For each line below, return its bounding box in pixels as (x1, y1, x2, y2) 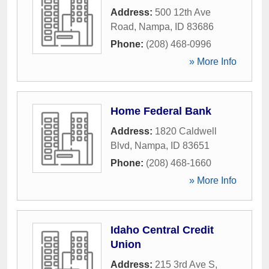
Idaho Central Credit (110, 224, 214, 236)
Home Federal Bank (110, 105, 211, 117)
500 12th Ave (155, 7, 211, 17)
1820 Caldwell (155, 126, 217, 136)
